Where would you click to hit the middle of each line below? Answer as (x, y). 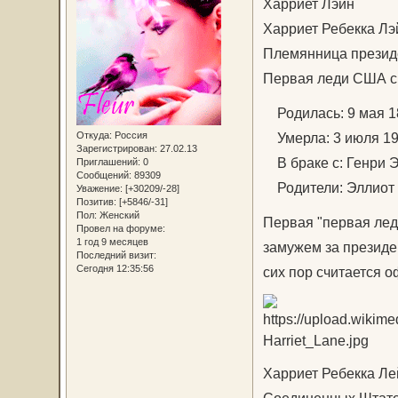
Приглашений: (108, 161)
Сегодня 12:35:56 (115, 268)
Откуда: (94, 135)
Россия (129, 135)
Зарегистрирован (115, 148)
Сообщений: (103, 175)
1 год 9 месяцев (112, 241)
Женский (118, 215)
